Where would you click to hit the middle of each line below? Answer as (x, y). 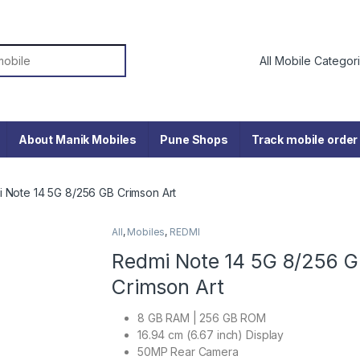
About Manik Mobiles (78, 140)
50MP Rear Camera (188, 351)
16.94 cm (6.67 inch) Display (211, 334)
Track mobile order (305, 140)
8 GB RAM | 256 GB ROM (202, 317)
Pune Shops (194, 140)
